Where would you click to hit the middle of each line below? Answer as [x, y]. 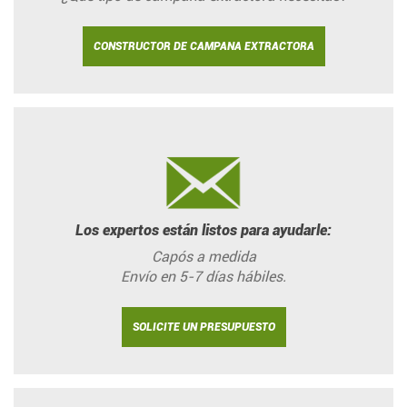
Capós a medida [203, 257]
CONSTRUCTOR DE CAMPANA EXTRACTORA [203, 47]
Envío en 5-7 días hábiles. [203, 277]
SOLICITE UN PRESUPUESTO [203, 328]
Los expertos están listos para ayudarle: [203, 231]
